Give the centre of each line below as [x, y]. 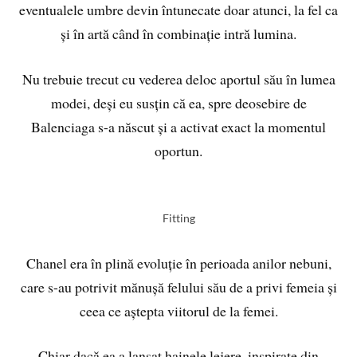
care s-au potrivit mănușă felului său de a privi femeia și [178, 286]
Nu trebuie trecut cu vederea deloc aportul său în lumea [178, 78]
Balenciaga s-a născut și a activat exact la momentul [178, 126]
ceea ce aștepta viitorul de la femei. [178, 310]
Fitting [178, 218]
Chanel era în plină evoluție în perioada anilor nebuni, [178, 263]
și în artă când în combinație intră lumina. [178, 33]
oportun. [178, 150]
